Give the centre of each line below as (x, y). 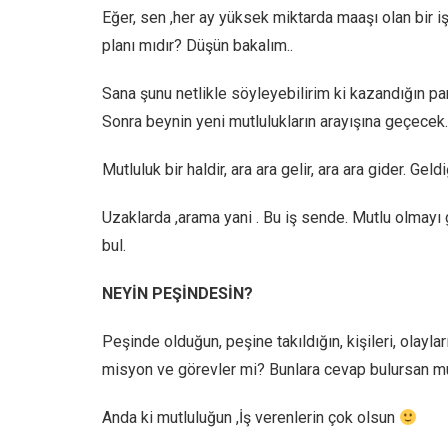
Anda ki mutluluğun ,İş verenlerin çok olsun (250, 417)
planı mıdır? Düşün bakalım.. (197, 45)
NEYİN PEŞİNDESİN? (177, 293)
